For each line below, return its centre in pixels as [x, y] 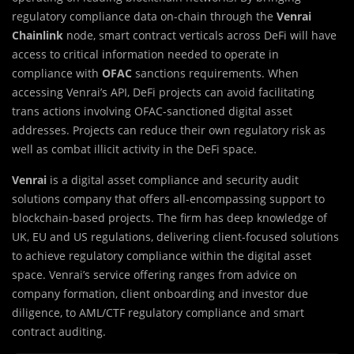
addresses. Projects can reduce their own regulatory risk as [169, 130]
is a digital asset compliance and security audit [173, 180]
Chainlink [38, 36]
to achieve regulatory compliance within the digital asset [162, 256]
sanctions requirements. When [215, 73]
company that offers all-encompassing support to [192, 199]
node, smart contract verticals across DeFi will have [200, 36]
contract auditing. [59, 332]
